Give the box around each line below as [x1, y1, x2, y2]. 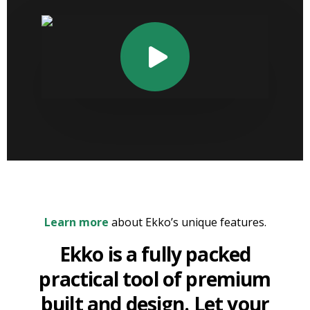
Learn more [44, 215, 109, 230]
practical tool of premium [39, 266, 271, 292]
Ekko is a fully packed [59, 241, 251, 267]
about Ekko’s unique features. [108, 215, 266, 230]
